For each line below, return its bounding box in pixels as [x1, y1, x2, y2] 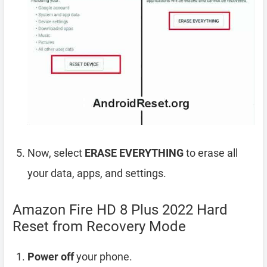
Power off [27, 250, 74, 263]
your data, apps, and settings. [27, 167, 166, 180]
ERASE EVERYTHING [85, 147, 184, 160]
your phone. [74, 250, 132, 263]
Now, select [27, 147, 85, 160]
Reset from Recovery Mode [13, 218, 186, 235]
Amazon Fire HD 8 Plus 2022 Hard [13, 201, 228, 219]
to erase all [184, 147, 238, 160]
